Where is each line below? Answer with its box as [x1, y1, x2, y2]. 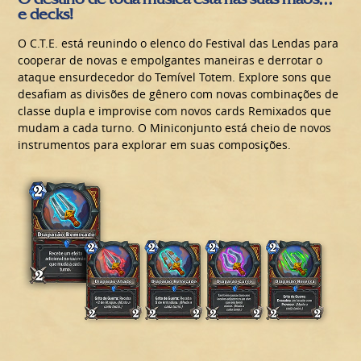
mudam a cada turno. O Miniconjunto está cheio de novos [18, 119, 332, 135]
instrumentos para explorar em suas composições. [18, 136, 292, 152]
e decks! [18, 2, 74, 24]
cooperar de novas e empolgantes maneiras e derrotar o [18, 52, 323, 68]
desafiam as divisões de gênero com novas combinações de [18, 85, 339, 102]
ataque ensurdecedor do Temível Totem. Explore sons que [18, 68, 332, 85]
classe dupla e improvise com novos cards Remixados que [18, 102, 332, 118]
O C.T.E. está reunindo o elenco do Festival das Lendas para [18, 35, 339, 51]
